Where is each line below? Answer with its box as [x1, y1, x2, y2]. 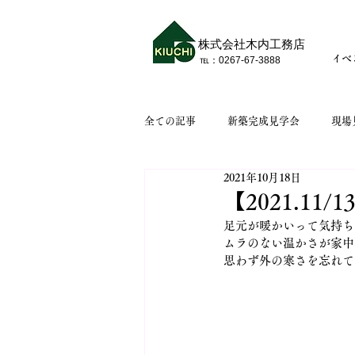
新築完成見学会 [227, 116, 300, 126]
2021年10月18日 [223, 172, 301, 183]
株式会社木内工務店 [198, 36, 305, 53]
